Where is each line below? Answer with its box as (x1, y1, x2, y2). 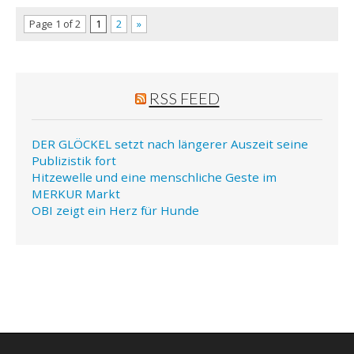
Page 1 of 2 (29, 17, 81, 32)
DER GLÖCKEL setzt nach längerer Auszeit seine (32, 135, 308, 152)
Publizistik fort (32, 152, 116, 168)
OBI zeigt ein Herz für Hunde (32, 201, 199, 218)
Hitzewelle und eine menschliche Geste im (32, 168, 277, 185)
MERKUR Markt (32, 185, 120, 201)
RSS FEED (149, 88, 220, 108)
